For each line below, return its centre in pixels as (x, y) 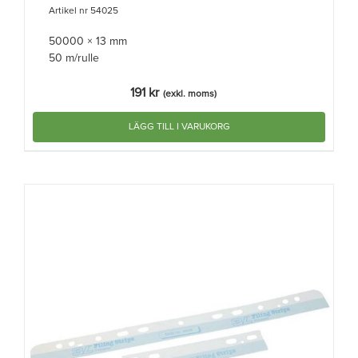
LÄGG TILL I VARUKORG (179, 127)
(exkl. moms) (189, 94)
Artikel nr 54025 (84, 11)
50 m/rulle (74, 58)
